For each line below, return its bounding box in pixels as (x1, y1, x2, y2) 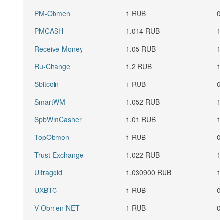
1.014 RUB (126, 26, 160, 36)
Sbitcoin (34, 79, 59, 89)
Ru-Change (34, 61, 71, 71)
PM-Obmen (34, 8, 71, 18)
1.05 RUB (126, 44, 156, 54)
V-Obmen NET (34, 203, 80, 213)
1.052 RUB (126, 97, 160, 107)
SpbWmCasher (34, 114, 82, 124)
